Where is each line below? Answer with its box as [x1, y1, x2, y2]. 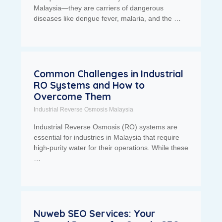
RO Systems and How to [33, 79, 145, 92]
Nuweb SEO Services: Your [33, 208, 155, 220]
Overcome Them [33, 91, 111, 103]
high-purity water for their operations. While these [33, 144, 188, 152]
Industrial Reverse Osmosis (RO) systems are [33, 123, 177, 131]
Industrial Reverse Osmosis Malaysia [33, 106, 133, 113]
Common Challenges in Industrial [33, 68, 183, 80]
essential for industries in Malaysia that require [33, 133, 179, 142]
